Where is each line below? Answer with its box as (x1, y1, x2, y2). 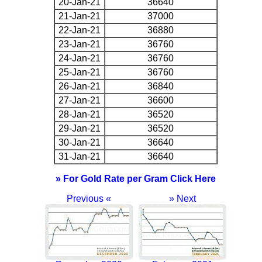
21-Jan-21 (58, 11, 101, 21)
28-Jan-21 (58, 109, 101, 119)
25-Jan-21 (58, 67, 101, 77)
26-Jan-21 (58, 81, 101, 91)
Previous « (66, 193, 111, 204)
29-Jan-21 (58, 123, 101, 133)
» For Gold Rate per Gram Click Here (55, 173, 216, 184)
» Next (168, 193, 196, 204)
